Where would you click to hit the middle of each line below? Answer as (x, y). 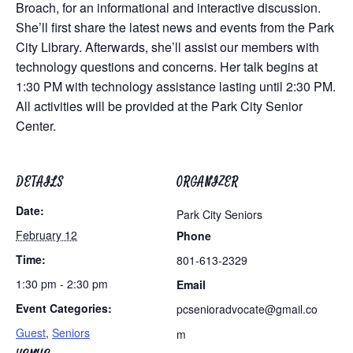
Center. (36, 126)
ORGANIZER (208, 182)
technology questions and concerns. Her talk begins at (167, 67)
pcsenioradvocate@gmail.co (247, 309)
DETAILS (40, 182)
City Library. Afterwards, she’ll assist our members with (167, 47)
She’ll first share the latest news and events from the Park (175, 27)
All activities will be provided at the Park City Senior (159, 106)
